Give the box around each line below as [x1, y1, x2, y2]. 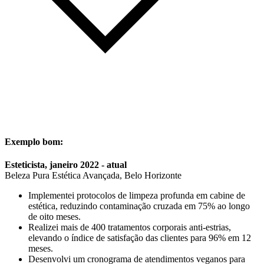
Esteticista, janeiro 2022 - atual [5, 160, 127, 170]
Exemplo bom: [5, 137, 63, 147]
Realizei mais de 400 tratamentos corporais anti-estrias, [28, 222, 231, 233]
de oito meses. [28, 212, 81, 222]
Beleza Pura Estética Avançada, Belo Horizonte [5, 170, 181, 181]
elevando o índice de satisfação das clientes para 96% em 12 [28, 233, 251, 243]
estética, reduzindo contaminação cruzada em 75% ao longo [28, 201, 250, 212]
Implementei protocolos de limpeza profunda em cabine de [28, 190, 245, 201]
